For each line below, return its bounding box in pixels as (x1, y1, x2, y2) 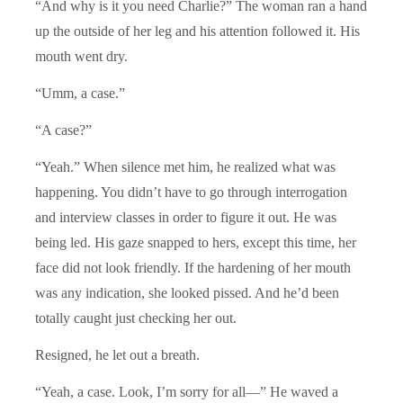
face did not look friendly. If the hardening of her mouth (35, 259, 351, 275)
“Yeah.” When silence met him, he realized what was (35, 158, 336, 175)
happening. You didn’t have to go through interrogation (35, 184, 347, 200)
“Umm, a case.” (35, 85, 125, 101)
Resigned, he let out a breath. (35, 346, 200, 363)
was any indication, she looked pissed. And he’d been (35, 284, 339, 300)
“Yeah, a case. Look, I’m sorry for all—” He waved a (35, 383, 338, 399)
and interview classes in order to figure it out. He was (35, 209, 336, 225)
